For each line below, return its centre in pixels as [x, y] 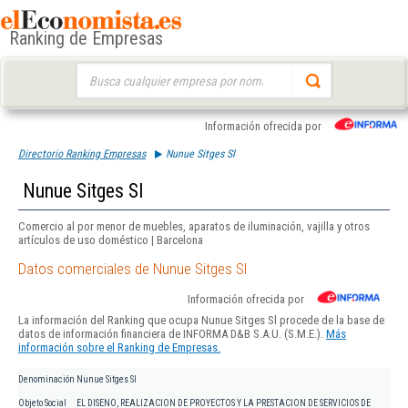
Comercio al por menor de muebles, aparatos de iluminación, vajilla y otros [194, 226]
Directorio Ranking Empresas [82, 154]
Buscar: [92, 71]
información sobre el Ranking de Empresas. [119, 348]
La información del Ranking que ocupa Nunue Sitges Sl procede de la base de [201, 321]
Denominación [46, 380]
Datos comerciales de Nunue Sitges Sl [133, 269]
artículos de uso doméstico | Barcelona [111, 240]
